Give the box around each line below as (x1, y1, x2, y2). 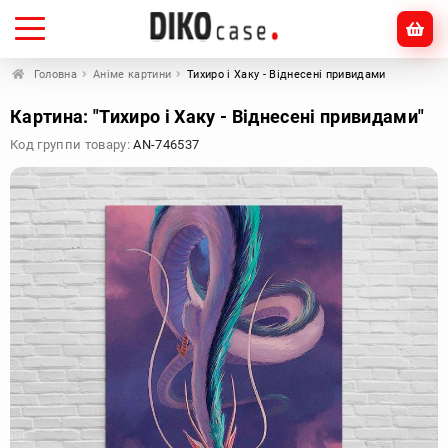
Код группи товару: (10, 137, 134, 152)
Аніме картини (92, 68, 172, 81)
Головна (33, 68, 77, 81)
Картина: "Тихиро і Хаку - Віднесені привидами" (10, 106, 425, 127)
